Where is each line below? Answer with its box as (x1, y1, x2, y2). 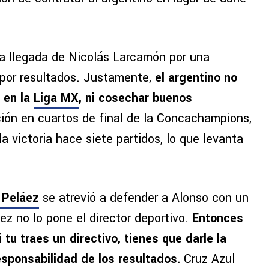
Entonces (192, 210, 243, 228)
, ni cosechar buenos (79, 89, 192, 107)
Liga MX (34, 89, 79, 107)
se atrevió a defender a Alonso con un (39, 189, 249, 207)
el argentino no (155, 69, 237, 87)
